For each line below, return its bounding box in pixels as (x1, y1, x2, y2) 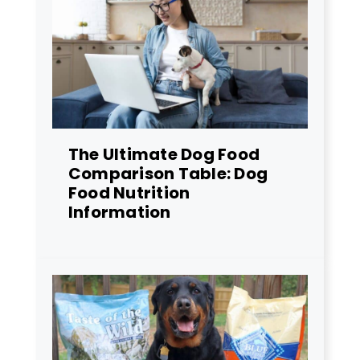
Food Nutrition (68, 181, 190, 204)
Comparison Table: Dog (68, 162, 268, 185)
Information (68, 200, 171, 223)
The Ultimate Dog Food (68, 142, 260, 166)
